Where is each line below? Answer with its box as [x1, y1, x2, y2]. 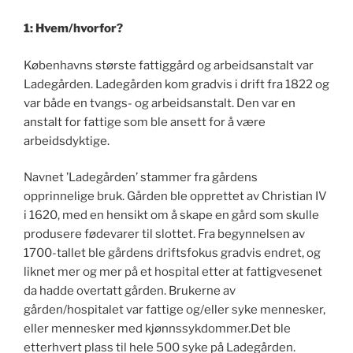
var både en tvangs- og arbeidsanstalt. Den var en [24, 95, 295, 110]
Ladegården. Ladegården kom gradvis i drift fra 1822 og [24, 76, 329, 91]
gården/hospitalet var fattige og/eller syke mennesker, [24, 303, 325, 318]
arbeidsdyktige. [24, 133, 112, 148]
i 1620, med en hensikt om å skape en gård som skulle [24, 208, 319, 223]
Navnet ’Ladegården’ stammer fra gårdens [24, 170, 258, 185]
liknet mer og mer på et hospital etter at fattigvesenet [24, 265, 322, 280]
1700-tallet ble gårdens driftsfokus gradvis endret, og [24, 246, 321, 261]
